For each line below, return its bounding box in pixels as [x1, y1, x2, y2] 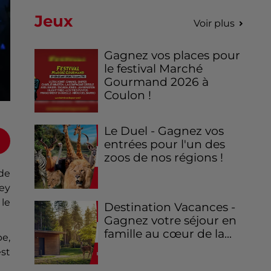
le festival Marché [104, 62, 203, 76]
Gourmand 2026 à [104, 75, 209, 90]
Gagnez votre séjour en [104, 213, 237, 227]
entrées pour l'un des [104, 137, 226, 152]
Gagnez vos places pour [104, 48, 241, 63]
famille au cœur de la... [104, 226, 232, 241]
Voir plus [193, 18, 235, 30]
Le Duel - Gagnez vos [104, 124, 224, 139]
